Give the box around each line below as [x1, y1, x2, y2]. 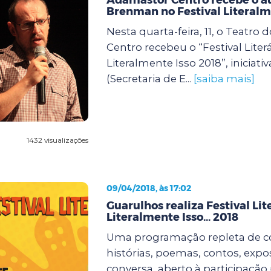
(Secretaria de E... [106, 72, 194, 85]
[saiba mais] [193, 72, 255, 85]
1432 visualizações [26, 135, 88, 145]
